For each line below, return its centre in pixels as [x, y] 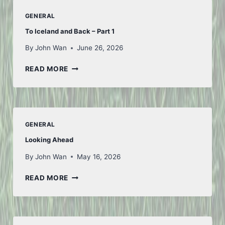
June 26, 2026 [100, 48]
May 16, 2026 [98, 156]
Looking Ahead [49, 140]
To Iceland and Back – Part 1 [70, 31]
